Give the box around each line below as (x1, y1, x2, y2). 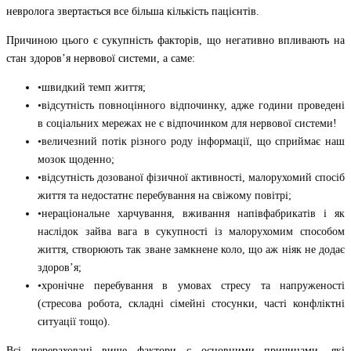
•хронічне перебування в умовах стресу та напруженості (38, 279, 345, 291)
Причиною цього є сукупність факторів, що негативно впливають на (6, 34, 345, 46)
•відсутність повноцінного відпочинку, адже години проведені (38, 99, 345, 111)
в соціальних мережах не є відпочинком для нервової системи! (38, 117, 337, 129)
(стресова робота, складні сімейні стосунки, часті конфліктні (38, 297, 345, 309)
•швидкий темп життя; (38, 81, 146, 93)
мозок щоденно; (38, 153, 114, 165)
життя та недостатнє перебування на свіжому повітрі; (38, 189, 291, 201)
